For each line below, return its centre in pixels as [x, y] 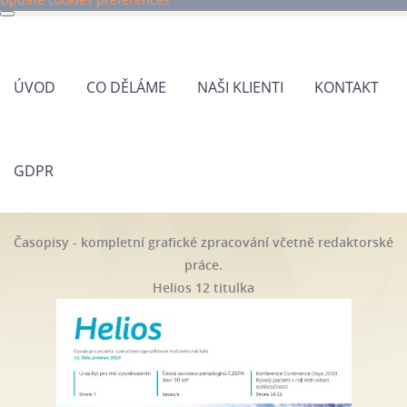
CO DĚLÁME [126, 87]
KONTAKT [347, 87]
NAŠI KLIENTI [240, 87]
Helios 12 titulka [203, 288]
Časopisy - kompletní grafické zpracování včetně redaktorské [203, 242]
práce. [203, 265]
